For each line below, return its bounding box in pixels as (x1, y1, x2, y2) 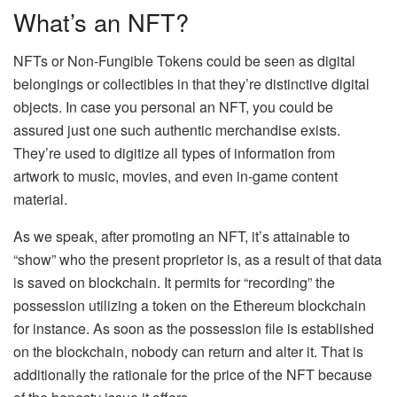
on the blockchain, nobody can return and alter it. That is (13, 341, 363, 362)
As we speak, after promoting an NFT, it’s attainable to (13, 226, 350, 247)
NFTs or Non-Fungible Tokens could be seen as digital (13, 51, 355, 72)
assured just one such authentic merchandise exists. (13, 120, 340, 141)
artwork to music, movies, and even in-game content (13, 166, 338, 187)
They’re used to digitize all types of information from (13, 143, 335, 164)
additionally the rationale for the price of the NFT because (13, 364, 372, 385)
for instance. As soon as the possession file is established (13, 318, 374, 339)
